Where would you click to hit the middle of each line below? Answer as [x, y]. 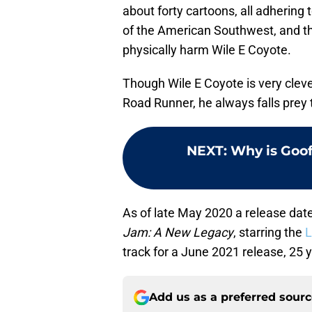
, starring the [269, 233]
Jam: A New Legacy [178, 233]
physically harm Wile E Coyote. [207, 50]
